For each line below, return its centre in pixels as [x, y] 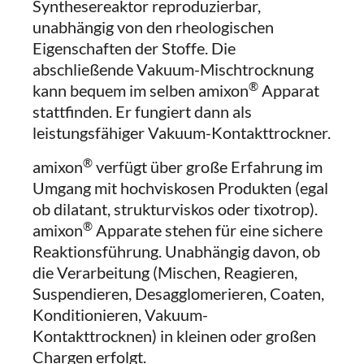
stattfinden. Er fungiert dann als [142, 111]
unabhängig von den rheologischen [153, 27]
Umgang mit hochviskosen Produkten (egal [180, 188]
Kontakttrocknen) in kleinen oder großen [174, 336]
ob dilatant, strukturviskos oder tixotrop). [175, 209]
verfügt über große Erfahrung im [208, 167]
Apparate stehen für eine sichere [208, 230]
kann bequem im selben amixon [141, 90]
